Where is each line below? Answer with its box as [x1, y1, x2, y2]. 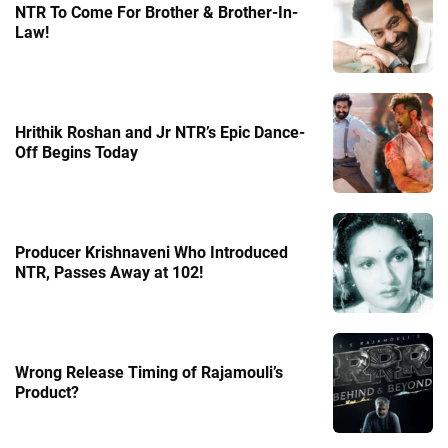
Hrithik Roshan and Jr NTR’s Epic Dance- [15, 122, 305, 142]
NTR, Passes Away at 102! [15, 262, 203, 282]
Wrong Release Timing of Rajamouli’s [15, 362, 283, 382]
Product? [15, 382, 79, 402]
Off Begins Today [15, 142, 138, 162]
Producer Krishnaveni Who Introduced [15, 242, 288, 262]
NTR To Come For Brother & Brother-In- [15, 2, 298, 22]
